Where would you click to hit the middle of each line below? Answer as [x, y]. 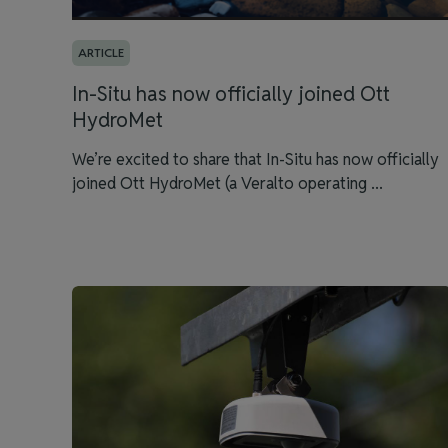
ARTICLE [101, 52]
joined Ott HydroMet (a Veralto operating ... [227, 183]
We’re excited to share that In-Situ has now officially [255, 159]
